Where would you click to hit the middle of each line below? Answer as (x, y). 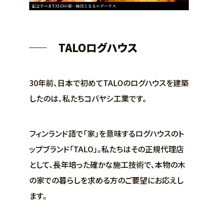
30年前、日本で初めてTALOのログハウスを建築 (109, 83)
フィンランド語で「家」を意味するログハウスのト (107, 134)
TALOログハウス (98, 47)
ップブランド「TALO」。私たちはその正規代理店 (107, 149)
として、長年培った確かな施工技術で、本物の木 (107, 165)
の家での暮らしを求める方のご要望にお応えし (106, 180)
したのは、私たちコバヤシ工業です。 (88, 99)
